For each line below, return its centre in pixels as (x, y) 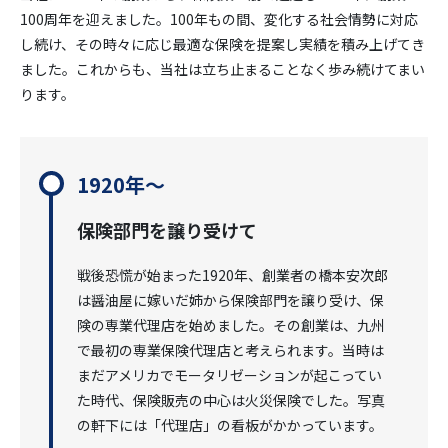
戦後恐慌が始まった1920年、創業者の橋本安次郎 (233, 275)
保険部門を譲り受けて (167, 230)
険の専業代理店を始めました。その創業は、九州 (231, 325)
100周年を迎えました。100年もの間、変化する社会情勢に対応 (219, 19)
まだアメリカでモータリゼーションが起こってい (230, 375)
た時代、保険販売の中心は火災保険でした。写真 (231, 400)
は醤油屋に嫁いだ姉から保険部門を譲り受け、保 (231, 300)
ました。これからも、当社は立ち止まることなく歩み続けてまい (222, 69)
